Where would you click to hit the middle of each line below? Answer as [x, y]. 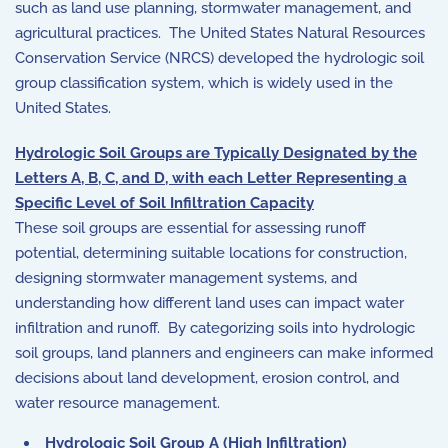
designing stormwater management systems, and [186, 278]
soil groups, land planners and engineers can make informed [224, 353]
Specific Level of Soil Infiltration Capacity [164, 203]
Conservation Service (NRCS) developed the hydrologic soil [219, 58]
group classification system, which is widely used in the [204, 83]
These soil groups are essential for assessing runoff [190, 228]
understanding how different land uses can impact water [209, 303]
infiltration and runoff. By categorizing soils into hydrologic [215, 328]
